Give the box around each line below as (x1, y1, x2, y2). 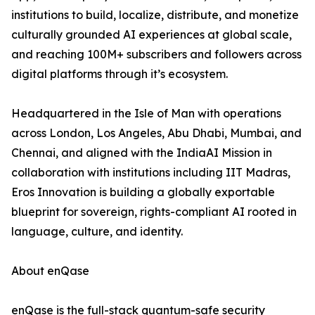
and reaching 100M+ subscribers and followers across (11, 47, 302, 62)
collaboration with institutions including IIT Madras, (11, 165, 290, 180)
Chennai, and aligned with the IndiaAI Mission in (11, 146, 272, 160)
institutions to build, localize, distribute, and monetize (11, 8, 299, 22)
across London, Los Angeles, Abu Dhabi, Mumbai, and (11, 126, 302, 141)
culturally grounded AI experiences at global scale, (11, 27, 292, 42)
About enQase (11, 264, 89, 278)
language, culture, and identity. (11, 224, 183, 239)
